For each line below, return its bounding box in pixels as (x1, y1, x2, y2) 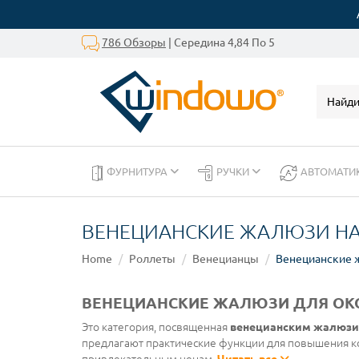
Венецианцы (192, 252, 259, 265)
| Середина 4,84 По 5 (166, 35, 275, 49)
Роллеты (129, 252, 175, 265)
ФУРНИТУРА (107, 166, 170, 177)
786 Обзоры (102, 35, 166, 49)
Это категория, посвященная (82, 321, 230, 333)
